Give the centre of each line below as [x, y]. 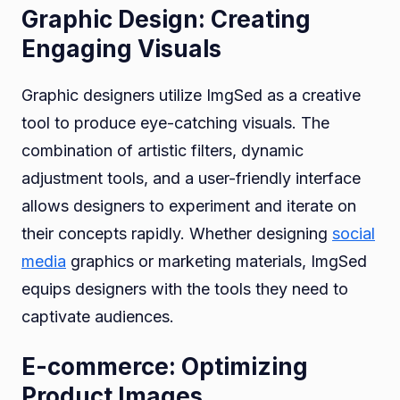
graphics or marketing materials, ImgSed [217, 261]
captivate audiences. [98, 316]
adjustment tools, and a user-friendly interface [191, 178]
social [354, 233]
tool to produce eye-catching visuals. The [175, 122]
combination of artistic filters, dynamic [162, 150]
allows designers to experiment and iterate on [189, 205]
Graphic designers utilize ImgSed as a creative [191, 95]
